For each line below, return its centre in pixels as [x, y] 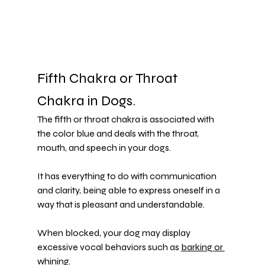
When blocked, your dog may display [114, 232]
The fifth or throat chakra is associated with [126, 119]
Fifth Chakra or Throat [109, 78]
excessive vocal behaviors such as [109, 247]
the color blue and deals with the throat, [119, 133]
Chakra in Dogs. [86, 101]
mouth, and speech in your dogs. [104, 147]
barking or [203, 247]
